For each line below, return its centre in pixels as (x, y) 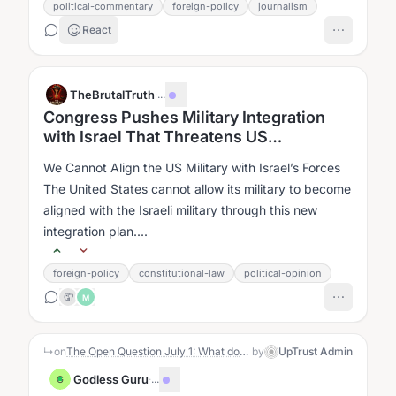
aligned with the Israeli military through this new (180, 210)
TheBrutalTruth (112, 95)
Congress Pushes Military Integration (184, 117)
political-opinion (283, 273)
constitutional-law (182, 273)
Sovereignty (90, 156)
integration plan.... (95, 231)
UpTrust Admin (316, 351)
